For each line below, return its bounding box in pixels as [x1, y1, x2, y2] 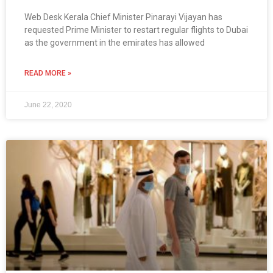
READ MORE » [24, 69, 71, 78]
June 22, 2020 [24, 101, 72, 110]
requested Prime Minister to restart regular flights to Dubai [24, 25, 248, 35]
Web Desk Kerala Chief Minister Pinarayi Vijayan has [24, 12, 222, 23]
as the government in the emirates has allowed [24, 38, 205, 48]
